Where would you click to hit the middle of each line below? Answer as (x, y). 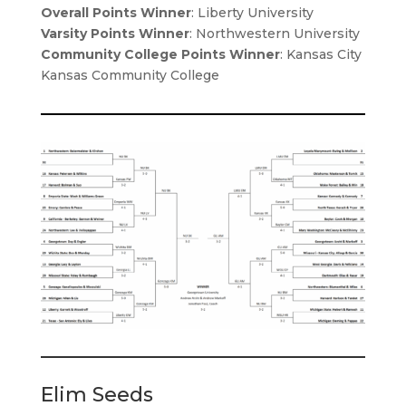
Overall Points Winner (116, 13)
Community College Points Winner (160, 54)
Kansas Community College (130, 75)
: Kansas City (320, 54)
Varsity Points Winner (115, 34)
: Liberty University (252, 13)
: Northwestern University (274, 34)
